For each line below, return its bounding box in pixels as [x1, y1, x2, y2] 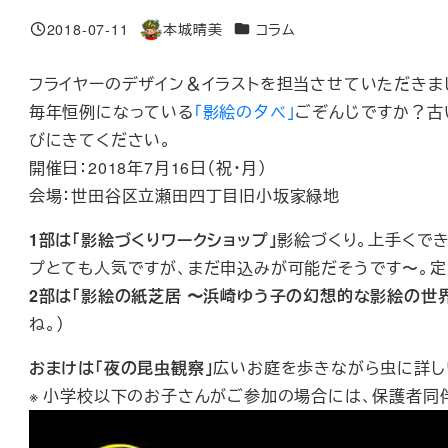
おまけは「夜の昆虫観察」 [28, 356, 214, 380]
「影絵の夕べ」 [193, 100, 296, 124]
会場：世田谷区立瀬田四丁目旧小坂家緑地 [28, 184, 340, 208]
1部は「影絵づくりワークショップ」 [28, 228, 278, 252]
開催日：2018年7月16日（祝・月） [28, 156, 267, 180]
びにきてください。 [28, 128, 172, 152]
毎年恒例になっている [28, 100, 194, 124]
